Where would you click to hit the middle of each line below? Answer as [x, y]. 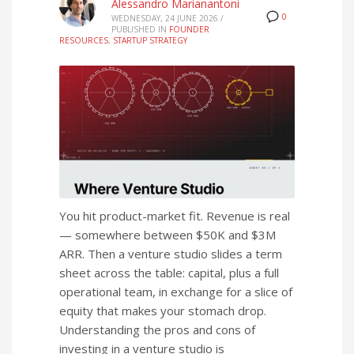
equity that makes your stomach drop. [163, 311]
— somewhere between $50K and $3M [168, 235]
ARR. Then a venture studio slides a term [171, 254]
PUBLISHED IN [139, 29]
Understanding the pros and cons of [157, 330]
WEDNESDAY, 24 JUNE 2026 [165, 18]
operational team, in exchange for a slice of [176, 292]
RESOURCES [84, 40]
